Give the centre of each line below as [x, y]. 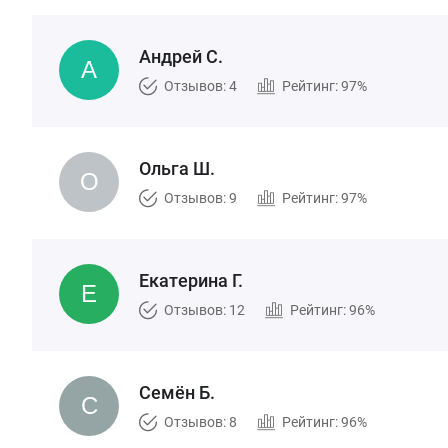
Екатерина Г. [191, 280]
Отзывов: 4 [200, 86]
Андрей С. [181, 56]
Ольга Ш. [177, 168]
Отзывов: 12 [204, 310]
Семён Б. [177, 392]
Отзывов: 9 [200, 198]
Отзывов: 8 [200, 422]
